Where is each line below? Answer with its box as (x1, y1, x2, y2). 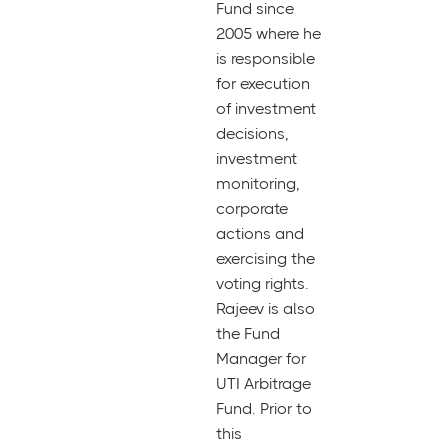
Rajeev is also (216, 299, 315, 318)
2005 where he (216, 24, 321, 43)
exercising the (216, 249, 315, 268)
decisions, (216, 124, 289, 143)
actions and (216, 224, 304, 243)
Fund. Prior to (216, 399, 312, 418)
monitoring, (216, 174, 300, 193)
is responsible (216, 49, 315, 68)
